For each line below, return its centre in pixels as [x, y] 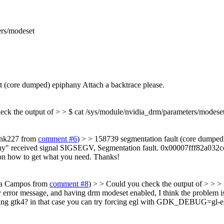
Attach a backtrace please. [123, 84]
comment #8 [69, 183]
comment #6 [57, 138]
